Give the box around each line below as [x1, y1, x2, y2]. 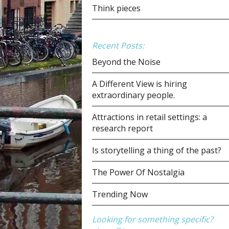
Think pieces [92, 3, 141, 14]
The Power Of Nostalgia [92, 167, 185, 178]
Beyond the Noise [92, 56, 161, 67]
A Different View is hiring [92, 78, 187, 89]
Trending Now [92, 189, 148, 200]
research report [92, 123, 153, 134]
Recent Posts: [92, 40, 144, 51]
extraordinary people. [92, 89, 175, 101]
